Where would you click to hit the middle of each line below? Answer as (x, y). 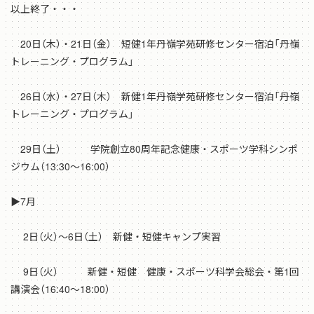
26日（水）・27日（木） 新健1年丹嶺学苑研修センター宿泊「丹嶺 (155, 96)
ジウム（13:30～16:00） (60, 166)
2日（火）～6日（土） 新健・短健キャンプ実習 (116, 237)
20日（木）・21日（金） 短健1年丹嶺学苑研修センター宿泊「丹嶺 (155, 44)
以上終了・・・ (45, 9)
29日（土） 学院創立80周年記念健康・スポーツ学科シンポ (154, 149)
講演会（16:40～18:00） (60, 289)
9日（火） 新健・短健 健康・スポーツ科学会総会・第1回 (155, 272)
